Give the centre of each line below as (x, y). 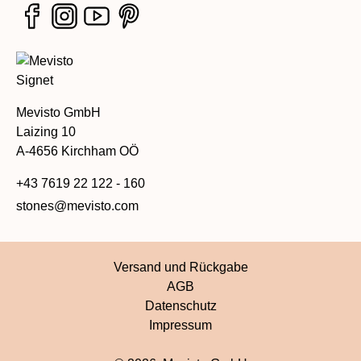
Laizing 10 (46, 132)
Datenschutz (180, 306)
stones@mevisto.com (77, 206)
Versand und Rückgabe (180, 268)
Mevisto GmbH (58, 113)
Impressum (180, 326)
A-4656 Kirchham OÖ (77, 151)
